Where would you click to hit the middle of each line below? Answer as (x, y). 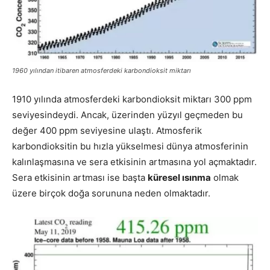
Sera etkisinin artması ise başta (80, 177)
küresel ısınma (179, 177)
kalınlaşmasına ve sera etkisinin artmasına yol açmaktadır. (134, 162)
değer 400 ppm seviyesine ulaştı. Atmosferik (107, 130)
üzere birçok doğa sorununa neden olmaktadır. (111, 193)
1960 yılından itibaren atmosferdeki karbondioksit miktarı (102, 70)
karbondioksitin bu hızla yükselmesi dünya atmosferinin (130, 146)
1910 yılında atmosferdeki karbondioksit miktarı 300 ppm (132, 99)
